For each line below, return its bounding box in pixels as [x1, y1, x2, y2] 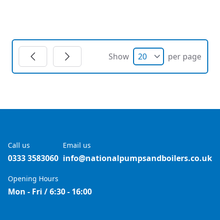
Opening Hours [8, 174, 58, 183]
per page [168, 51, 201, 62]
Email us [63, 140, 91, 150]
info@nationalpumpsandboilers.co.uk [63, 153, 212, 164]
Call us [8, 140, 30, 150]
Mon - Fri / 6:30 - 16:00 [8, 186, 92, 197]
